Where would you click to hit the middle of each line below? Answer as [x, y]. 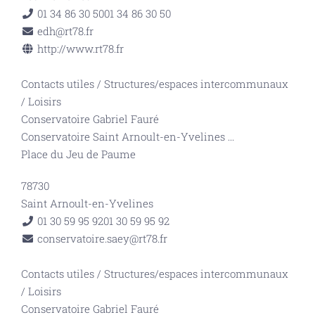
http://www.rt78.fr [80, 49]
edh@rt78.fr [65, 31]
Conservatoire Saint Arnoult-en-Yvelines [124, 136]
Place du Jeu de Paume [78, 154]
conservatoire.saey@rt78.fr [102, 238]
